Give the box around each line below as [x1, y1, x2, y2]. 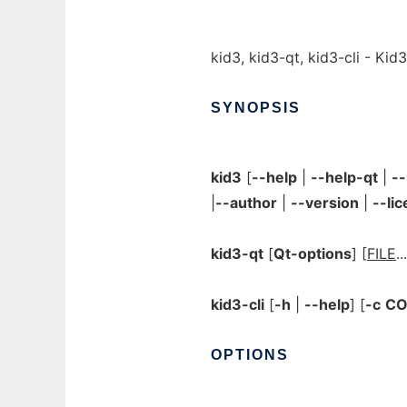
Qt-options [273, 244, 352, 263]
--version [291, 194, 359, 212]
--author [215, 194, 277, 212]
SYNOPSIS [211, 100, 301, 115]
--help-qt [311, 168, 378, 186]
